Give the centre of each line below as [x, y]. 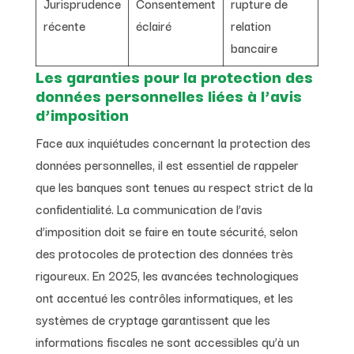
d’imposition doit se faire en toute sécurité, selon [166, 230]
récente [64, 25]
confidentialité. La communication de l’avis [149, 208]
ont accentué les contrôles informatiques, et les [164, 297]
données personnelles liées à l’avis [168, 94]
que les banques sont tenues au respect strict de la [174, 186]
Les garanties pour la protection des [174, 75]
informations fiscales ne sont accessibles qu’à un [167, 341]
